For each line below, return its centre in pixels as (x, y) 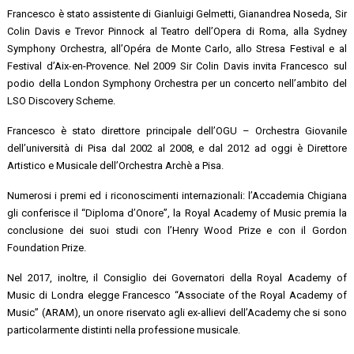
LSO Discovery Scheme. (62, 100)
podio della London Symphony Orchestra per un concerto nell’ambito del (177, 83)
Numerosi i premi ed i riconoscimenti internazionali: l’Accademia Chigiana (177, 195)
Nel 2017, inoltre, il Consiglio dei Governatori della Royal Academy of (177, 277)
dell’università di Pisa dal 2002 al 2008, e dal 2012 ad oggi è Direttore (177, 148)
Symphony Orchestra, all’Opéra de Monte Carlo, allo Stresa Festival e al (177, 48)
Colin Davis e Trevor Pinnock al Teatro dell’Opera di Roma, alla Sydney (177, 31)
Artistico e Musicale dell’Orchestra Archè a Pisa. (116, 165)
